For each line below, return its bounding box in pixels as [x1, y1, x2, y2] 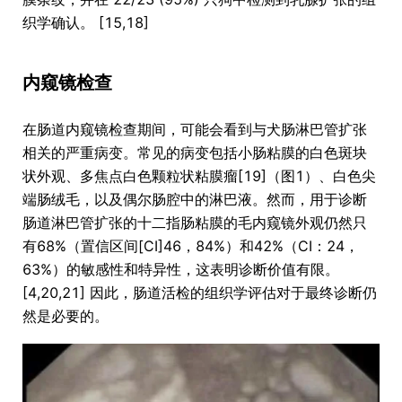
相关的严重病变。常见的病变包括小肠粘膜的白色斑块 [22, 144, 367, 162]
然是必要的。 [22, 307, 109, 326]
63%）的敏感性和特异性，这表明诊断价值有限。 [22, 260, 339, 279]
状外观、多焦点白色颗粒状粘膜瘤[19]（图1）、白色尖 [22, 167, 376, 186]
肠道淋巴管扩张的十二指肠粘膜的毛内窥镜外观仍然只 [22, 214, 367, 232]
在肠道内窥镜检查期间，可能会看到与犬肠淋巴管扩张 [22, 120, 367, 139]
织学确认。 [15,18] [22, 13, 149, 32]
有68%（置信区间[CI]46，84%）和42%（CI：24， [22, 237, 359, 256]
